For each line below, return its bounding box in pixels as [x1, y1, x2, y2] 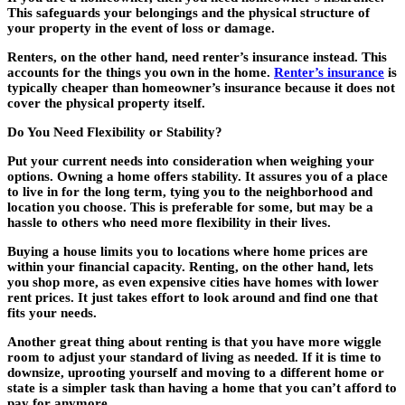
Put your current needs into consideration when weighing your [7, 154, 374, 169]
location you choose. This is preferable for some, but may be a [7, 200, 373, 215]
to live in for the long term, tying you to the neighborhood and [7, 184, 372, 200]
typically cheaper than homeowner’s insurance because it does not [7, 80, 395, 96]
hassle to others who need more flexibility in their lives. [7, 215, 331, 231]
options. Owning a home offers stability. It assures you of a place [7, 169, 388, 184]
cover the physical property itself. [7, 96, 205, 111]
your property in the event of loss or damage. [7, 21, 275, 36]
